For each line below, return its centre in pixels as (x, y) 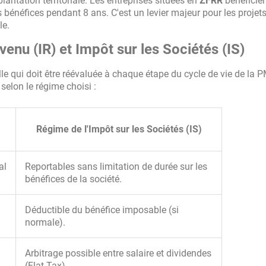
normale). (45, 222)
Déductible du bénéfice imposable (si (102, 210)
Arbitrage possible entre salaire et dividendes (118, 253)
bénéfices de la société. (73, 179)
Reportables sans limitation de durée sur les (116, 167)
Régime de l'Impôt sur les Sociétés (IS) (119, 129)
